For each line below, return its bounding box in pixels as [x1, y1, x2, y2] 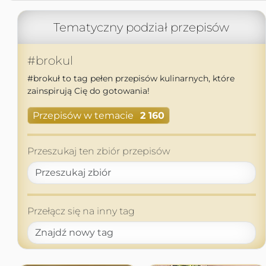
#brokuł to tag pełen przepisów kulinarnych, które [27, 73, 235, 84]
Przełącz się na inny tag [27, 205, 135, 217]
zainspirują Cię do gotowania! [27, 85, 150, 96]
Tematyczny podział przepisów [53, 20, 229, 34]
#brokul [27, 53, 73, 68]
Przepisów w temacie [32, 110, 134, 122]
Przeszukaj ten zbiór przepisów [27, 145, 170, 157]
